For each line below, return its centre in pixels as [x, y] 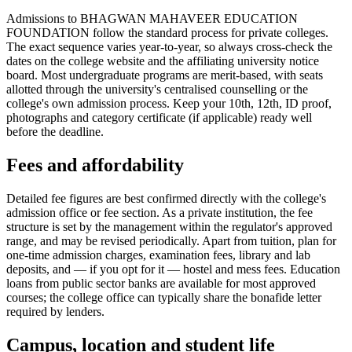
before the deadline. [55, 132]
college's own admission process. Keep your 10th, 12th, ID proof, [169, 104]
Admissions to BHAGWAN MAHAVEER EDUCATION [152, 19]
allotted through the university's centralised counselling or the [157, 90]
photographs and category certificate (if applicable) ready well [159, 118]
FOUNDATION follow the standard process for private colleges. [167, 33]
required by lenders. [55, 312]
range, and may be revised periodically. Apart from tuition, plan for [171, 241]
